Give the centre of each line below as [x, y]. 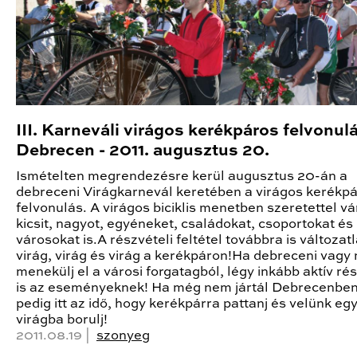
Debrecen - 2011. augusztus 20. [143, 151]
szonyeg [123, 335]
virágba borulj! [62, 320]
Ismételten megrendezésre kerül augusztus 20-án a [182, 176]
